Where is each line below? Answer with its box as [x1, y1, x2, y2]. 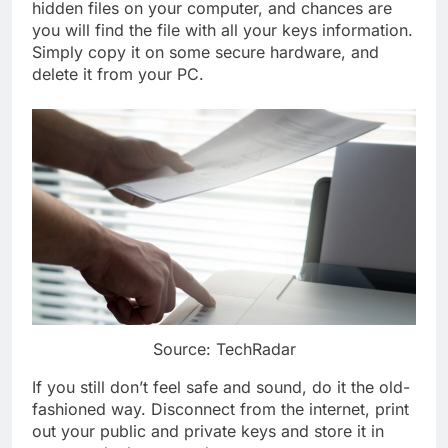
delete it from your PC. [32, 63, 204, 84]
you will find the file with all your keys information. [32, 19, 413, 40]
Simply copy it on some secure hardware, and [32, 41, 379, 62]
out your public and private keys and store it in [32, 420, 384, 441]
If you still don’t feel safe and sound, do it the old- [32, 376, 410, 397]
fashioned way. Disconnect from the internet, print [32, 398, 409, 419]
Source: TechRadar [152, 338, 296, 359]
